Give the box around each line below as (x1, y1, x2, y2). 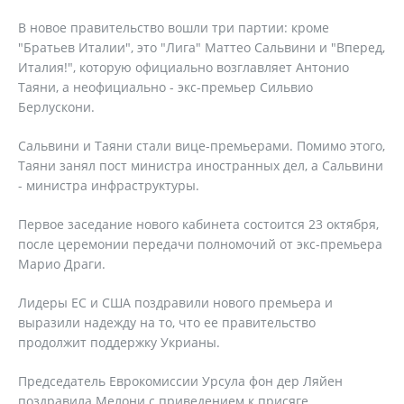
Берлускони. (18, 98, 95, 115)
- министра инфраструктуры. (18, 177, 199, 194)
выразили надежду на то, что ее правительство (18, 314, 316, 331)
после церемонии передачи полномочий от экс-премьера (18, 235, 382, 252)
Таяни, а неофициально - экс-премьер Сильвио (18, 78, 313, 96)
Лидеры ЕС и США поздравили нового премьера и (18, 294, 333, 311)
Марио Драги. (18, 255, 106, 272)
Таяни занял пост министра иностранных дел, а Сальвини (18, 157, 383, 174)
